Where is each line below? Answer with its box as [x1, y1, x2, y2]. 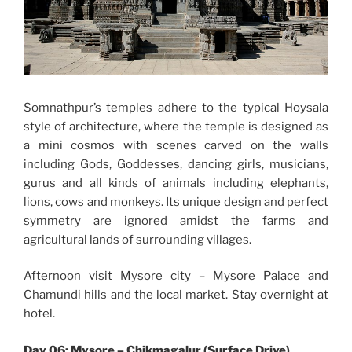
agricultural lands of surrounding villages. [24, 232, 251, 247]
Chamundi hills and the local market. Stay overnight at [24, 288, 328, 302]
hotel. [24, 306, 55, 321]
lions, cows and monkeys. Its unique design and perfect [24, 194, 328, 209]
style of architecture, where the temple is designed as [24, 119, 328, 134]
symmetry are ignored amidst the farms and [24, 213, 328, 228]
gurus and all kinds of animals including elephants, [24, 175, 328, 190]
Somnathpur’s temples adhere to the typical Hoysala [24, 100, 328, 115]
